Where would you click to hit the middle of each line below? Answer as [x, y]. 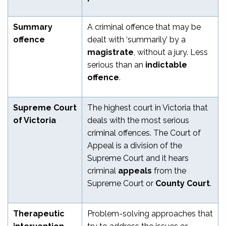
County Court [183, 183]
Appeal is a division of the [135, 145]
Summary [33, 27]
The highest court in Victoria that [148, 107]
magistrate [110, 52]
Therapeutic [39, 213]
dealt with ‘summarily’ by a [136, 39]
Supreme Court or [121, 183]
